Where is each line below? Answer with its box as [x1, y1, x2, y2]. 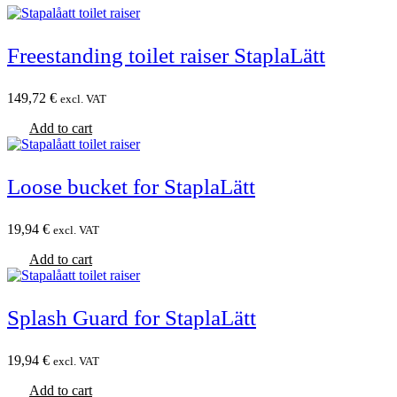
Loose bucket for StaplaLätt [7, 174, 255, 198]
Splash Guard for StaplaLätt [7, 305, 256, 330]
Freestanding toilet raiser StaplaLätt [7, 43, 325, 67]
